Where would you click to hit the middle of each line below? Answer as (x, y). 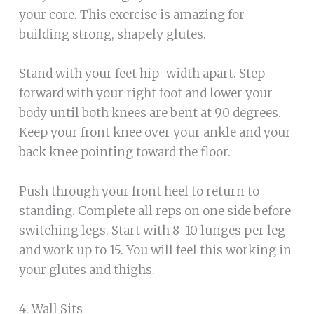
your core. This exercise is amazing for (131, 15)
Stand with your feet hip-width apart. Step (142, 74)
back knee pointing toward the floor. (124, 152)
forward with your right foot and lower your (145, 94)
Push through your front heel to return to (139, 191)
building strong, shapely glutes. (112, 35)
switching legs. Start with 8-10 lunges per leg (152, 230)
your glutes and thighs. (87, 269)
